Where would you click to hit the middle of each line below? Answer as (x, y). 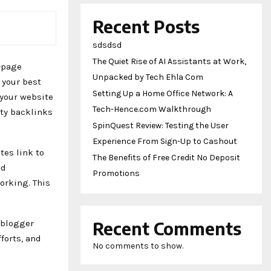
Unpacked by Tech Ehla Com (148, 77)
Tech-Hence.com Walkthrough (152, 109)
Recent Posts (146, 26)
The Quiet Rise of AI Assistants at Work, (169, 61)
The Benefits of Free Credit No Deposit (166, 157)
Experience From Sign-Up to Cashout (165, 141)
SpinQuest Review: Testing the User (161, 125)
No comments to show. (138, 246)
